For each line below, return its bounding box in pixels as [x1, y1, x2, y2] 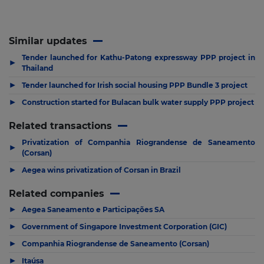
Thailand [22, 63, 53, 72]
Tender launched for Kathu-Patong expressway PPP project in [22, 52, 255, 62]
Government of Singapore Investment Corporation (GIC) [22, 222, 227, 232]
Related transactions [9, 120, 112, 131]
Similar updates [9, 35, 87, 47]
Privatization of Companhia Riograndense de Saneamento [22, 137, 255, 147]
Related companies [9, 187, 104, 199]
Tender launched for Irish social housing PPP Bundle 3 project [22, 80, 247, 90]
